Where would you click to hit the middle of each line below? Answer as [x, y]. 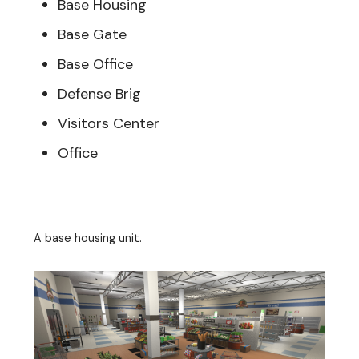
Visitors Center [109, 124]
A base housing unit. [88, 238]
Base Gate [92, 35]
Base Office [95, 65]
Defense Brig [99, 94]
